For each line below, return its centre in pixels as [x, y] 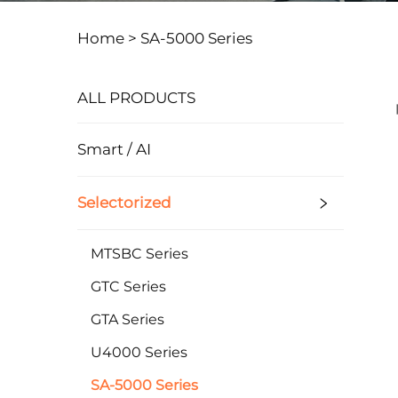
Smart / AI [114, 149]
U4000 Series [139, 352]
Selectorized [124, 202]
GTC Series [128, 286]
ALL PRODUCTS [136, 97]
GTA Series [127, 319]
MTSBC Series [139, 253]
